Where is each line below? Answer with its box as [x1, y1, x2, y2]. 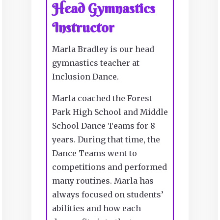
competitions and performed [52, 162, 167, 172]
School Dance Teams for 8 [52, 120, 155, 131]
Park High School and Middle [52, 107, 168, 117]
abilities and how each [52, 203, 141, 213]
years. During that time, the [52, 134, 160, 144]
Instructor [52, 19, 114, 36]
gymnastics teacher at [52, 57, 139, 68]
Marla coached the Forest [52, 93, 152, 103]
